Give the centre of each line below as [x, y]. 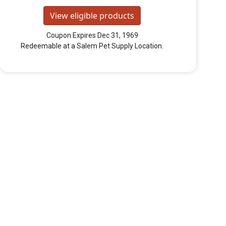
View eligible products [92, 16]
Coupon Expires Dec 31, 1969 [92, 36]
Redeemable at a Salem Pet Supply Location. [92, 46]
